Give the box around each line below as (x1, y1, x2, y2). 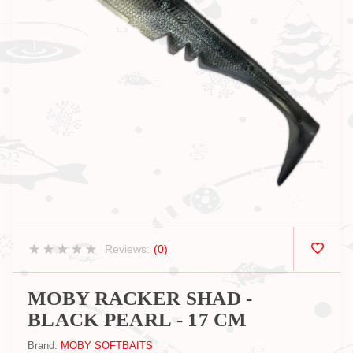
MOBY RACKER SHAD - (28, 288, 253, 309)
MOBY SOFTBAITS (61, 340, 153, 351)
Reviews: (105, 242, 150, 255)
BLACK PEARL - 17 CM (28, 309, 247, 330)
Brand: (28, 340, 61, 351)
